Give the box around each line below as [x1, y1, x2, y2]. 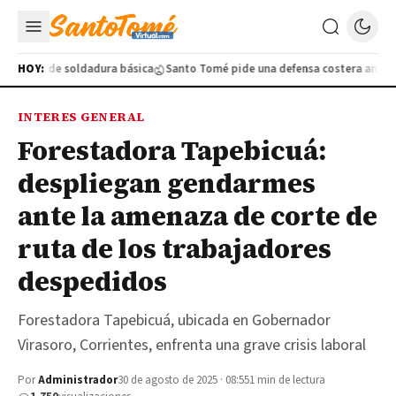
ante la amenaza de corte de [18, 198, 377, 234]
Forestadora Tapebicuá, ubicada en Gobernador [18, 309, 331, 331]
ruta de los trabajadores [18, 231, 331, 267]
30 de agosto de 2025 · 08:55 [118, 372, 249, 388]
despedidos [18, 263, 167, 300]
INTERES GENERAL [18, 108, 145, 126]
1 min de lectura [249, 372, 325, 388]
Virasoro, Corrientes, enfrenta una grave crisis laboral [18, 334, 366, 356]
